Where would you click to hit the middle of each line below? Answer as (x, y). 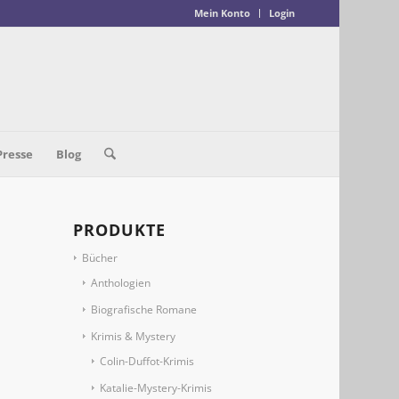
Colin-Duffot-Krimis (147, 361)
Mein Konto (222, 13)
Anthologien (121, 283)
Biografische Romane (144, 309)
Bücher (100, 258)
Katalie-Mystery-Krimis (156, 388)
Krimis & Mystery (134, 336)
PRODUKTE (120, 230)
